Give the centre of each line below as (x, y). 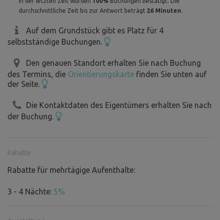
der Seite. (25, 84)
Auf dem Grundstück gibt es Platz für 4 (95, 31)
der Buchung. (31, 116)
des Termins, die (38, 74)
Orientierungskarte (101, 74)
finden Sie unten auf (170, 74)
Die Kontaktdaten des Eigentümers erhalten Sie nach (119, 105)
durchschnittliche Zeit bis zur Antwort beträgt (82, 11)
